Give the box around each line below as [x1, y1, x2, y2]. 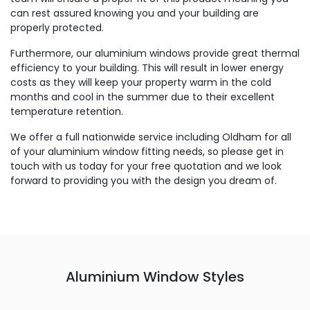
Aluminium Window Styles [66, 267, 244, 286]
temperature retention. [10, 104, 123, 118]
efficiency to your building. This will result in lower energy [10, 61, 284, 75]
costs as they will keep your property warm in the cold [10, 75, 271, 89]
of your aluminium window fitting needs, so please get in [10, 145, 284, 158]
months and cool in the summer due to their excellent [10, 90, 275, 104]
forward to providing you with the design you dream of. [10, 174, 277, 188]
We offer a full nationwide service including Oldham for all [10, 130, 291, 144]
